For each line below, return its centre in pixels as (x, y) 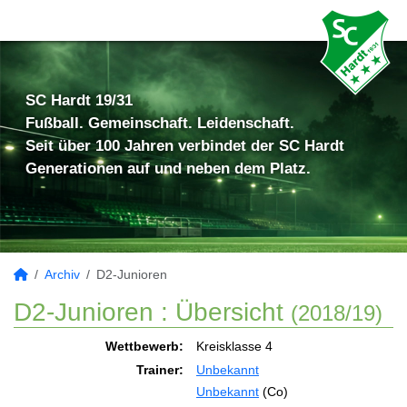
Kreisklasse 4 (234, 346)
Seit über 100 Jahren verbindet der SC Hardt (185, 146)
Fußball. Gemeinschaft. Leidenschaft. (160, 123)
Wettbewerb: (144, 346)
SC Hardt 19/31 (79, 100)
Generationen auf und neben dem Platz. (168, 169)
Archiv (62, 274)
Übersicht (229, 312)
